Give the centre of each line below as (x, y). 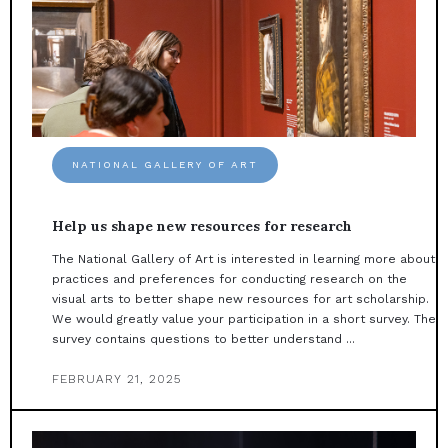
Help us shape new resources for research (202, 226)
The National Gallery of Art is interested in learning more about (243, 259)
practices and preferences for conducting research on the (229, 279)
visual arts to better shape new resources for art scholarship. (240, 299)
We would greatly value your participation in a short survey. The (244, 319)
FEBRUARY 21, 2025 (116, 379)
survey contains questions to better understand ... (203, 339)
